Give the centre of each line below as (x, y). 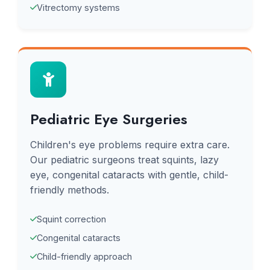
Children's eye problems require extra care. (130, 145)
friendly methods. (70, 190)
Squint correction (71, 219)
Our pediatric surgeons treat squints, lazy (124, 160)
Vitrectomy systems (78, 8)
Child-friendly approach (84, 256)
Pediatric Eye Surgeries (109, 119)
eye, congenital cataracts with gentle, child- (129, 175)
